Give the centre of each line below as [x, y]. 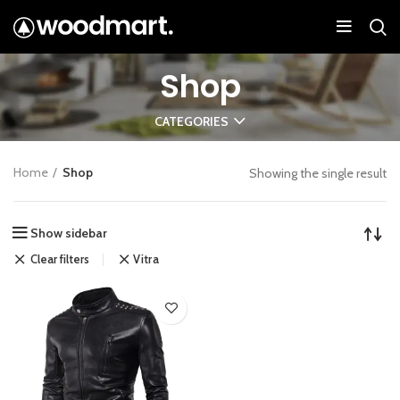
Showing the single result [318, 173]
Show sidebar [69, 233]
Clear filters [60, 259]
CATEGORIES [192, 121]
